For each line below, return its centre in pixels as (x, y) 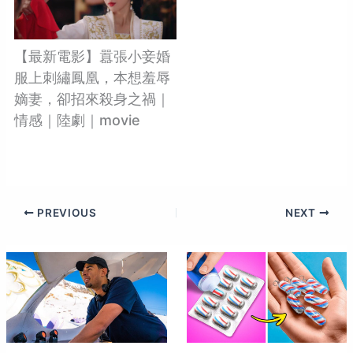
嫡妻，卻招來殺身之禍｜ (92, 98)
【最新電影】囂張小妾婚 (92, 56)
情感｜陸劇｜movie (77, 120)
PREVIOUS (65, 213)
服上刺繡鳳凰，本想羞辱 (92, 77)
